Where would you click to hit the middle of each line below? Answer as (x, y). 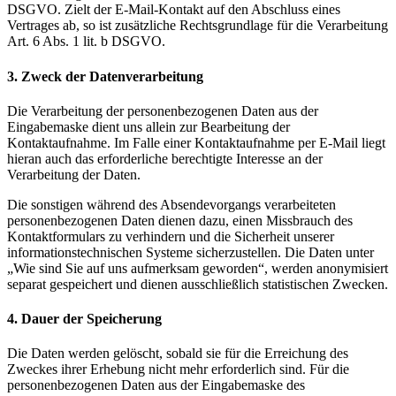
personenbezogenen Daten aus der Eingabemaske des (156, 385)
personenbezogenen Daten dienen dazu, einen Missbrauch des (180, 220)
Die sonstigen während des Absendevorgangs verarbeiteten (171, 204)
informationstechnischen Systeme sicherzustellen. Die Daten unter (190, 252)
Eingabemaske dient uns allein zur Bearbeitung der (148, 126)
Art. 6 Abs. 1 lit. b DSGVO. (86, 42)
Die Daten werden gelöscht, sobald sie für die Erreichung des (178, 354)
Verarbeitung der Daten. (74, 174)
